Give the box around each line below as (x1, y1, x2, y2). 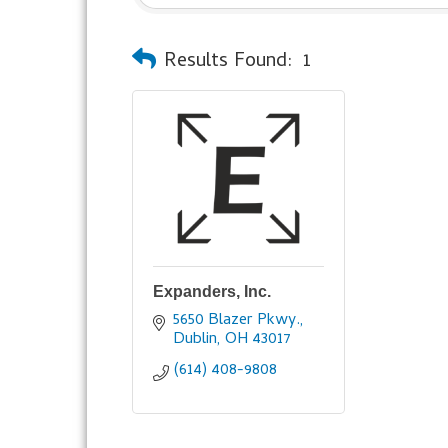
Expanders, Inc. (153, 283, 271, 300)
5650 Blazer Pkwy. (173, 308, 300, 334)
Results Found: (164, 46, 293, 79)
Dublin (173, 327, 217, 353)
